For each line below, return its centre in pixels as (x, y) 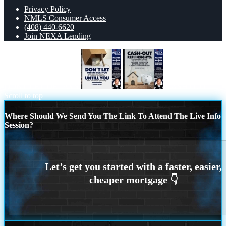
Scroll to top (23, 95)
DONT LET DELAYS (41, 86)
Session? (19, 125)
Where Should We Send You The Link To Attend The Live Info (113, 116)
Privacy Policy (47, 9)
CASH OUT (186, 86)
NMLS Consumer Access (65, 18)
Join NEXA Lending (58, 36)
